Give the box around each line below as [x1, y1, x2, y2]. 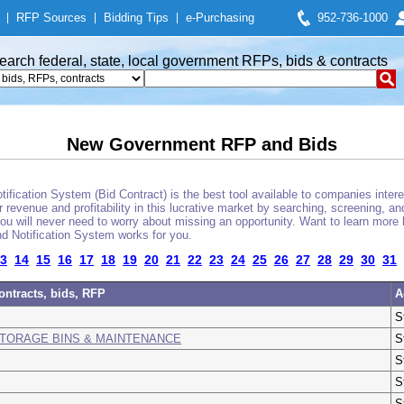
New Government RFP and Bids [67, 134, 337, 154]
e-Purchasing [186, 11, 254, 24]
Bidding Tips [104, 11, 169, 24]
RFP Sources [16, 11, 87, 24]
